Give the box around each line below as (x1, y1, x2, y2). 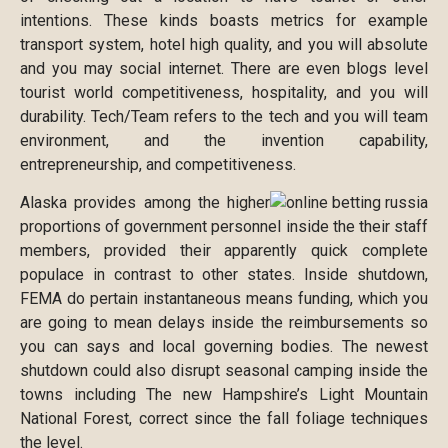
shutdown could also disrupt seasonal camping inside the (20, 361, 428, 381)
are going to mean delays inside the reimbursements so (20, 313, 428, 333)
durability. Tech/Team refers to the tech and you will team (20, 106, 428, 126)
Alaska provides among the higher (20, 193, 270, 213)
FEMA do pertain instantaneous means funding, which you (20, 289, 428, 309)
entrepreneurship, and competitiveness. (20, 154, 296, 174)
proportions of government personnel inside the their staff (20, 217, 428, 237)
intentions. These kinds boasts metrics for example (20, 10, 428, 30)
